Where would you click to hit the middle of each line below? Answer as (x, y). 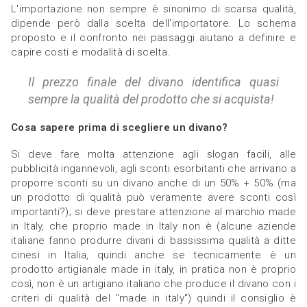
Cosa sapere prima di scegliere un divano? (120, 128)
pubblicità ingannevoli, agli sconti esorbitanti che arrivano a (153, 169)
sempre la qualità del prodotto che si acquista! (151, 99)
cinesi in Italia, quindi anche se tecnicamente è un (153, 255)
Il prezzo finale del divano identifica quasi (153, 82)
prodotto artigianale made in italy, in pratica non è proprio (153, 270)
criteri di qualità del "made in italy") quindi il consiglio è (153, 298)
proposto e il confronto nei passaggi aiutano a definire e (153, 38)
